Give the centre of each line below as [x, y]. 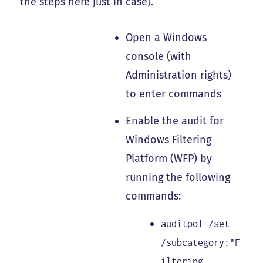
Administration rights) [179, 75]
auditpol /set [195, 223]
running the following [178, 178]
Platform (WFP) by [169, 159]
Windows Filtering [169, 140]
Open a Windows [166, 37]
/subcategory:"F [201, 242]
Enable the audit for [175, 121]
